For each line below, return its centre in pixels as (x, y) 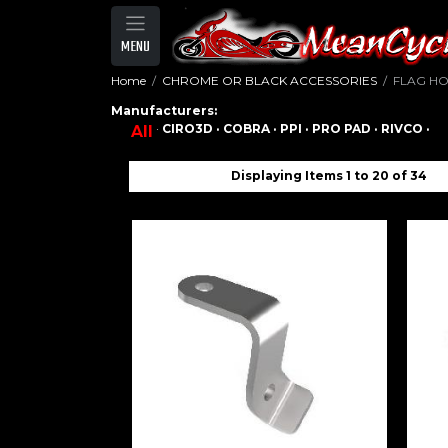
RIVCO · (407, 128)
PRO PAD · (347, 128)
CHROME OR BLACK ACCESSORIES (269, 80)
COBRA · (252, 128)
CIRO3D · (193, 128)
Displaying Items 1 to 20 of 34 (329, 175)
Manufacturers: (164, 110)
